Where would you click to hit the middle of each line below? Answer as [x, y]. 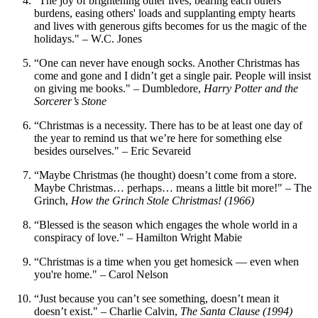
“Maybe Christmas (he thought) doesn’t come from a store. [165, 175]
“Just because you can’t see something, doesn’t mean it [157, 299]
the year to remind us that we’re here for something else [158, 138]
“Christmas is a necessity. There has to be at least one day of [168, 126]
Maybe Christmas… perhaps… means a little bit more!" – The [173, 188]
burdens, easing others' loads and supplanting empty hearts [165, 13]
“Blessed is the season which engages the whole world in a [166, 225]
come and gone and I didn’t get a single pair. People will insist [172, 76]
